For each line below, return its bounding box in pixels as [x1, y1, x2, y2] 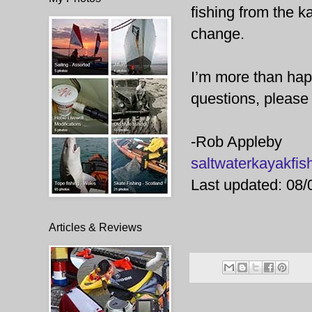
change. [191, 25, 244, 43]
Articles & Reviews [49, 221, 142, 233]
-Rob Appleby [191, 133, 282, 151]
